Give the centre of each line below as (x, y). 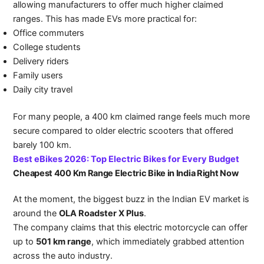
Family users (38, 75)
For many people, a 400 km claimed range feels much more (132, 116)
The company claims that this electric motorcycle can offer (131, 227)
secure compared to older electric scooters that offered (123, 131)
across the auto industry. (63, 255)
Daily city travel (43, 89)
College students (47, 47)
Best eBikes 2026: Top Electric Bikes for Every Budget (126, 159)
